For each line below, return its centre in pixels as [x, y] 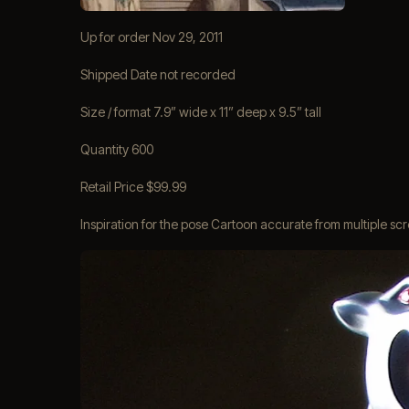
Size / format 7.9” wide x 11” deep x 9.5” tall [201, 112]
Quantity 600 [117, 149]
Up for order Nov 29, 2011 [152, 37]
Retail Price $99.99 [133, 187]
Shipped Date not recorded [158, 74]
